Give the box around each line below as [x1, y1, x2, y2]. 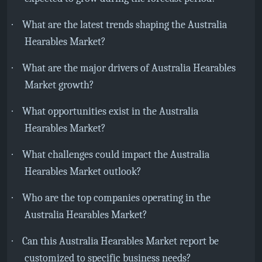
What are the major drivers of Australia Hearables [22, 62, 236, 74]
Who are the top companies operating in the [22, 192, 211, 204]
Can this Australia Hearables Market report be [22, 235, 219, 247]
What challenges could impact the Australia [22, 149, 209, 161]
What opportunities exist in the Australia [22, 105, 198, 118]
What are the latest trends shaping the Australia [22, 19, 227, 31]
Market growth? [25, 79, 94, 91]
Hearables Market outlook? [25, 166, 142, 178]
